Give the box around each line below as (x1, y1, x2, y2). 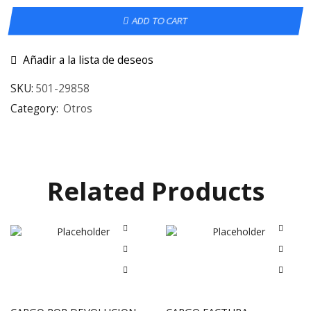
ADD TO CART (131, 14, 190, 27)
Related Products (47, 174, 264, 209)
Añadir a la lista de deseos (23, 52, 153, 68)
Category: (10, 101, 61, 117)
